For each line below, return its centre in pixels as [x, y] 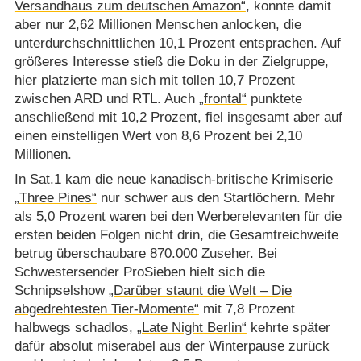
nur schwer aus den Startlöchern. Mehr [216, 198]
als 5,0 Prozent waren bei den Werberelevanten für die [178, 217]
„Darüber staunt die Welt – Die [200, 291]
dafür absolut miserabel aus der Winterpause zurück [172, 346]
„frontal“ [222, 98]
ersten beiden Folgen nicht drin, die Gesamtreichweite [176, 235]
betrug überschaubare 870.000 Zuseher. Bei [145, 254]
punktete [274, 98]
